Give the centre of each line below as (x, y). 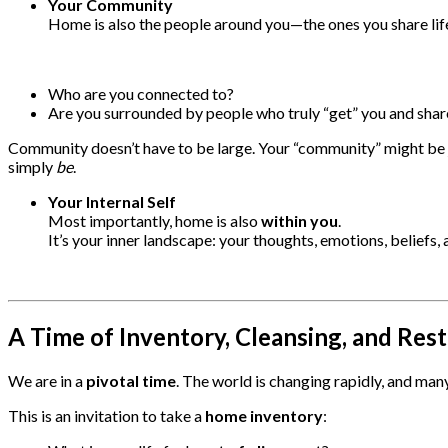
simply (32, 167)
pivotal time (131, 381)
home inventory (264, 416)
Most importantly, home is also (154, 221)
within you (299, 221)
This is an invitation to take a (106, 416)
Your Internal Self (112, 202)
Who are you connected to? (141, 94)
